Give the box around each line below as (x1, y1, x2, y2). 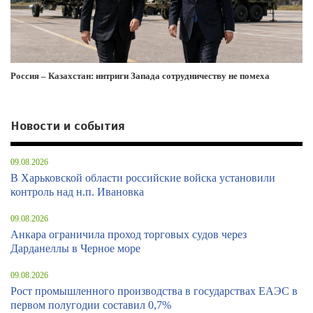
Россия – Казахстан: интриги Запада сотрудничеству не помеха (10, 71, 270, 82)
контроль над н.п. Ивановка (10, 186, 144, 198)
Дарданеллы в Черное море (10, 242, 140, 255)
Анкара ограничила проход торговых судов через (10, 228, 247, 241)
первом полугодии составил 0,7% (10, 299, 171, 312)
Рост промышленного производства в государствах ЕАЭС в (10, 285, 298, 298)
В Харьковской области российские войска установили (10, 172, 275, 184)
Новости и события (10, 118, 125, 134)
